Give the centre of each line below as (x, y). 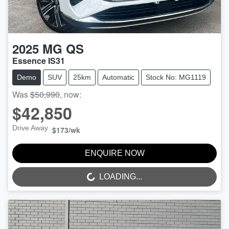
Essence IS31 (39, 61)
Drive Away (30, 128)
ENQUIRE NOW (114, 153)
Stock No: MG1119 (176, 77)
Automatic (118, 77)
